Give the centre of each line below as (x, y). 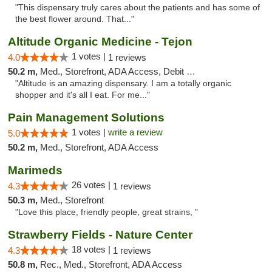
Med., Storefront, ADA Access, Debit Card (113, 71)
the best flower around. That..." (75, 19)
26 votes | (92, 185)
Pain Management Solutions (86, 117)
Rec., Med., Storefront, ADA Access (111, 264)
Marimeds (35, 170)
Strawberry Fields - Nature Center (100, 235)
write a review (135, 132)
